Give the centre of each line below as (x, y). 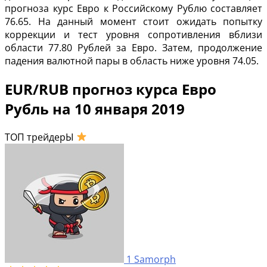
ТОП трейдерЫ (41, 137)
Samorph (155, 259)
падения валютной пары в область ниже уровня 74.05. (132, 60)
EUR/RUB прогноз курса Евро (111, 89)
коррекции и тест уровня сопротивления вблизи (133, 34)
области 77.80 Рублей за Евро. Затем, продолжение (133, 47)
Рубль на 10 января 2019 (95, 108)
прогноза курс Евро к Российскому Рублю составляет (133, 8)
